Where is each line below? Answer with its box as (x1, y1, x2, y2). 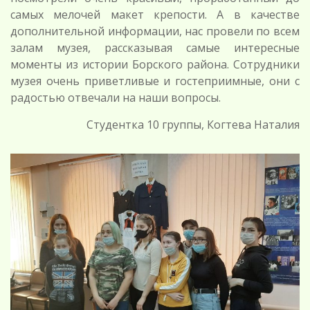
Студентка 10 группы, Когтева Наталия (86, 117, 300, 133)
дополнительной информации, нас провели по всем (10, 24, 300, 39)
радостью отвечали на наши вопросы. (10, 90, 221, 106)
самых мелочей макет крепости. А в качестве (10, 7, 300, 23)
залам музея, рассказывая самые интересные (10, 40, 300, 56)
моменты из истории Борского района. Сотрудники (10, 57, 300, 73)
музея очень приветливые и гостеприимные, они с (10, 73, 300, 89)
